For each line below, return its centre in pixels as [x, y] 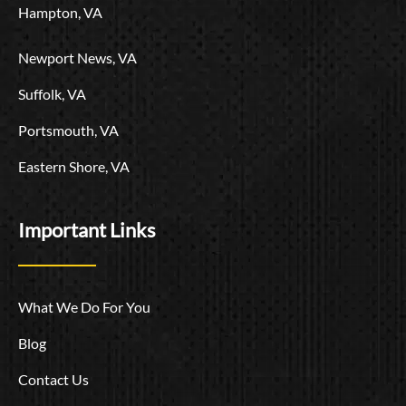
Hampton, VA [60, 12]
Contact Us [53, 379]
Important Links [87, 229]
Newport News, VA [77, 57]
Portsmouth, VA [68, 130]
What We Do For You [84, 307]
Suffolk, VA [52, 93]
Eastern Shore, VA [74, 166]
